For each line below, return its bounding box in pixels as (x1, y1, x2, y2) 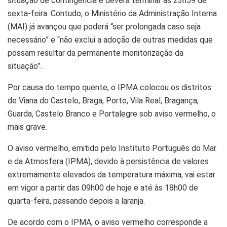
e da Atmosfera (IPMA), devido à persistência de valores (8, 156, 209, 166)
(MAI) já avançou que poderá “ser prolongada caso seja (8, 21, 201, 31)
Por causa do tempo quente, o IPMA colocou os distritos (8, 82, 211, 92)
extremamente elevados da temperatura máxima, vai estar (8, 169, 215, 179)
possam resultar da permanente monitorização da (8, 48, 183, 58)
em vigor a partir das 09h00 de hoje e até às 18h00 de (8, 182, 198, 193)
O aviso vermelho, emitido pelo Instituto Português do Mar (8, 143, 216, 153)
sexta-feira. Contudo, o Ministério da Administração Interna (8, 8, 217, 18)
